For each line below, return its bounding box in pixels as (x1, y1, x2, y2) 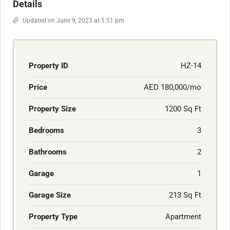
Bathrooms (29, 147, 67, 157)
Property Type (29, 212, 78, 221)
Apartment (165, 212, 201, 221)
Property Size (29, 104, 76, 113)
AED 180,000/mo (144, 83, 201, 92)
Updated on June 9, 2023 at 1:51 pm (21, 17, 124, 24)
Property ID (29, 61, 68, 70)
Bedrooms (29, 126, 64, 135)
